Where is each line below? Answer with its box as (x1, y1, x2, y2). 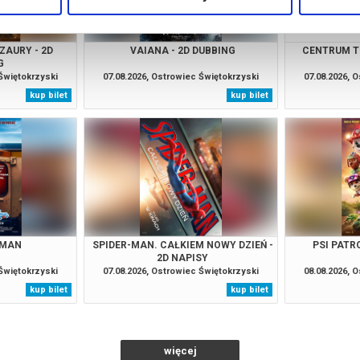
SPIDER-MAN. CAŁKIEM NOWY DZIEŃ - (92, 239, 273, 251)
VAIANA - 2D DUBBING (129, 44, 235, 56)
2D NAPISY (157, 252, 209, 264)
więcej (163, 344, 197, 357)
